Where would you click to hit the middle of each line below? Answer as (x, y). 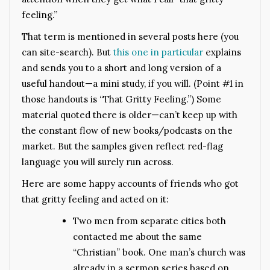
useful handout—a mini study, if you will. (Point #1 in (133, 83)
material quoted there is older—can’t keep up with (130, 115)
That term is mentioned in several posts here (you (130, 36)
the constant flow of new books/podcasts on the (127, 130)
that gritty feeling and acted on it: (95, 199)
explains (222, 52)
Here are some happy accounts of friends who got (130, 183)
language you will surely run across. (98, 162)
